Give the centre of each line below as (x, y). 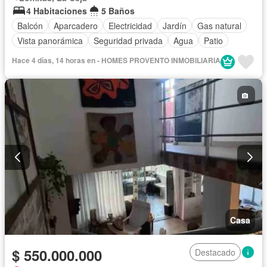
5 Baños (118, 11)
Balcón (30, 25)
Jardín (175, 25)
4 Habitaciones (57, 11)
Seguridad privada (128, 40)
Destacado (215, 252)
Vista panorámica (50, 40)
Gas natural (219, 25)
